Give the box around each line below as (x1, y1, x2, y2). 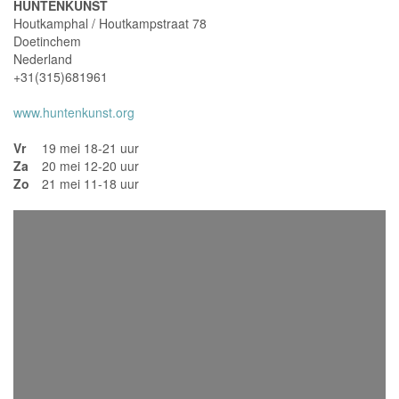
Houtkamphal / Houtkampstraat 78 (13, 14, 207, 32)
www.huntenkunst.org (13, 103, 134, 121)
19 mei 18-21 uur (42, 139, 139, 157)
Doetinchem (13, 32, 81, 50)
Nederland (13, 50, 72, 68)
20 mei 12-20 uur (42, 157, 139, 175)
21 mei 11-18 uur (42, 175, 139, 192)
